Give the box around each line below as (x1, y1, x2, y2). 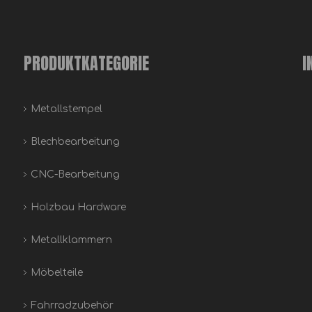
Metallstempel (31, 104, 102, 114)
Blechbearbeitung (31, 136, 120, 147)
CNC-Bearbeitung (31, 169, 120, 180)
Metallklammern (31, 235, 112, 245)
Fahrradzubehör (31, 300, 114, 311)
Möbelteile (31, 267, 83, 278)
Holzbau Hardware (31, 202, 126, 212)
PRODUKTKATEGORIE (24, 51, 149, 76)
